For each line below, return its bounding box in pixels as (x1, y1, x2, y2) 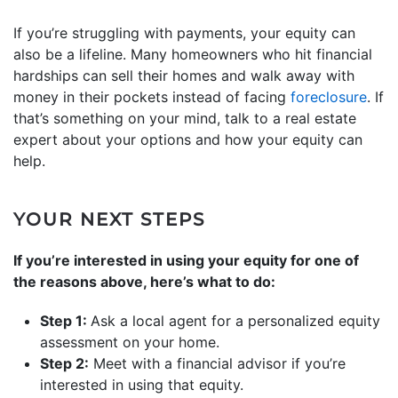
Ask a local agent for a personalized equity (91, 311, 380, 330)
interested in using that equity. (40, 375, 243, 394)
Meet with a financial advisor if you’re (89, 354, 346, 372)
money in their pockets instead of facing (13, 87, 291, 106)
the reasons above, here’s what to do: (13, 272, 275, 291)
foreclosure (291, 87, 367, 106)
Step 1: (40, 311, 91, 330)
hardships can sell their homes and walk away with (13, 66, 354, 84)
